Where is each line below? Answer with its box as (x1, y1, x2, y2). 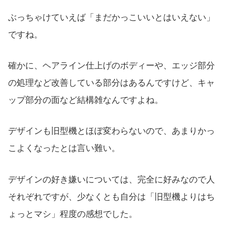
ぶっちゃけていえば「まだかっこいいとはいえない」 (8, 13, 215, 23)
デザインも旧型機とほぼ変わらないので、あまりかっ (8, 126, 215, 136)
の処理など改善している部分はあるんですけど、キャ (8, 78, 215, 88)
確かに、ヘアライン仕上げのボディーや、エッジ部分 (8, 61, 215, 71)
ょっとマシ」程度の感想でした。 (8, 209, 137, 219)
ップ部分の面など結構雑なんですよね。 (8, 95, 163, 105)
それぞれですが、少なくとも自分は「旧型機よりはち (8, 192, 215, 202)
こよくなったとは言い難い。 (8, 143, 120, 154)
